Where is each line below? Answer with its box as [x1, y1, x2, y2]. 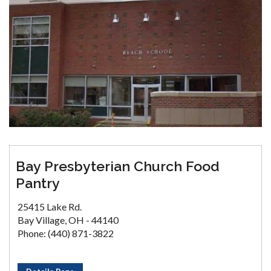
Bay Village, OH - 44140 [18, 214, 119, 226]
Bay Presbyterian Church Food [16, 158, 220, 174]
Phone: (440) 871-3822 [18, 227, 114, 239]
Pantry [16, 175, 60, 191]
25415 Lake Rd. [18, 201, 82, 212]
